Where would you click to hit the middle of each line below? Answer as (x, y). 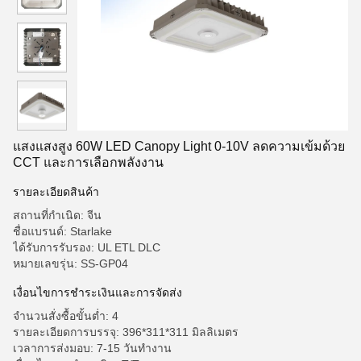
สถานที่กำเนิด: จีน (57, 215)
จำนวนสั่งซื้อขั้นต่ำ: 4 (66, 316)
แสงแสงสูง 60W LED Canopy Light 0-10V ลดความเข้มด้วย (179, 146)
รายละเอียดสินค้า (56, 192)
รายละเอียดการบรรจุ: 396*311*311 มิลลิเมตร (126, 332)
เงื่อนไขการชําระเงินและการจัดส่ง (98, 293)
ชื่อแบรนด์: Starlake (62, 231)
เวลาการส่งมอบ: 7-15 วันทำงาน (92, 348)
